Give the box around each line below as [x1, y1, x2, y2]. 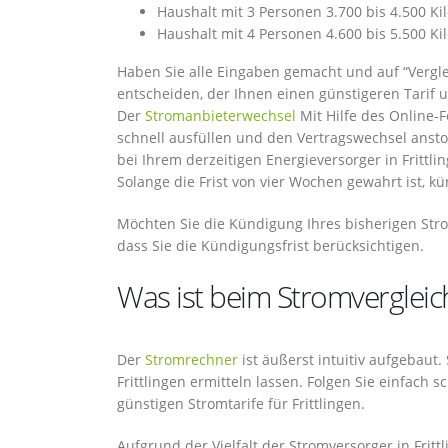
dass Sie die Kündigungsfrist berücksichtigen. [117, 236, 424, 255]
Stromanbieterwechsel [145, 106, 296, 125]
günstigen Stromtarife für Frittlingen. [117, 394, 365, 413]
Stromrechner [145, 350, 238, 369]
